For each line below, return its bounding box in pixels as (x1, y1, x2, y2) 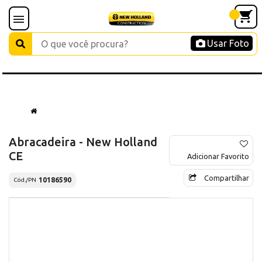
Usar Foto (207, 38, 249, 49)
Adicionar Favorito (187, 151, 249, 160)
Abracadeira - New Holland (9, 135, 157, 149)
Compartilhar (204, 173, 249, 182)
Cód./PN (13, 177, 36, 184)
